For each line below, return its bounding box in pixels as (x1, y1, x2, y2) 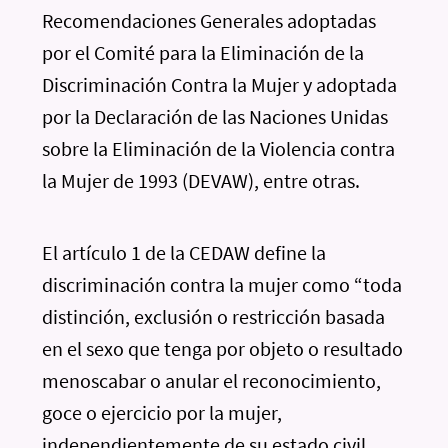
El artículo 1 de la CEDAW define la (42, 240, 327, 265)
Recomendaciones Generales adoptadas (42, 8, 377, 33)
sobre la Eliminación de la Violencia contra (42, 136, 396, 161)
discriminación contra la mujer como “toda (42, 272, 403, 297)
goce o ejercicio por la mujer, (42, 400, 283, 425)
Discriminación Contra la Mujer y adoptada (42, 72, 398, 97)
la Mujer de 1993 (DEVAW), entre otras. (42, 168, 361, 193)
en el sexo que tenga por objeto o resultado (42, 336, 404, 361)
